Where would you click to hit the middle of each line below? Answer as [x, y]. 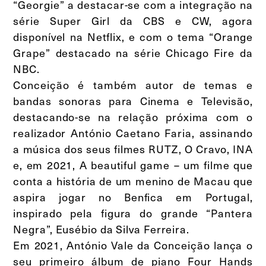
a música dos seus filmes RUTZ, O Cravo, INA [133, 149]
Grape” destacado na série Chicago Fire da [133, 53]
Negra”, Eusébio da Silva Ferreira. [101, 229]
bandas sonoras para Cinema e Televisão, [133, 101]
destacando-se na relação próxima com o [133, 117]
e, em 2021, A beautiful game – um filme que [133, 165]
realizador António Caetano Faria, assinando [133, 133]
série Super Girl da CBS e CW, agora [133, 21]
